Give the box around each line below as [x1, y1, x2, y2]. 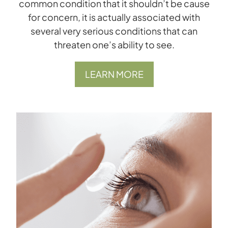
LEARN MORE [84, 68, 144, 80]
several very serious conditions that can [31, 24, 197, 37]
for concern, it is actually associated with [28, 11, 200, 23]
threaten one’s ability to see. [53, 38, 175, 50]
